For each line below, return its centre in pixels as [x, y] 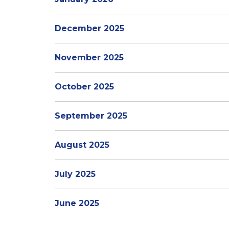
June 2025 [77, 203]
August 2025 [82, 145]
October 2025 [84, 87]
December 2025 [89, 28]
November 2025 [89, 58]
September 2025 [91, 116]
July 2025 [75, 174]
